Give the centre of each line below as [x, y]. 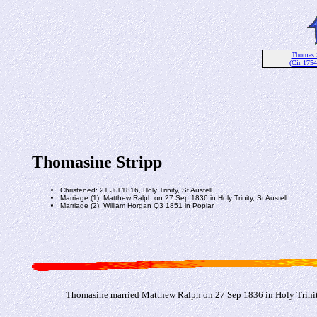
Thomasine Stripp [97, 162]
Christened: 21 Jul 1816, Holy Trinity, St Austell [136, 190]
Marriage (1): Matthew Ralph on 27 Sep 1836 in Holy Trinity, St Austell [173, 197]
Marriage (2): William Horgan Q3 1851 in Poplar [137, 205]
